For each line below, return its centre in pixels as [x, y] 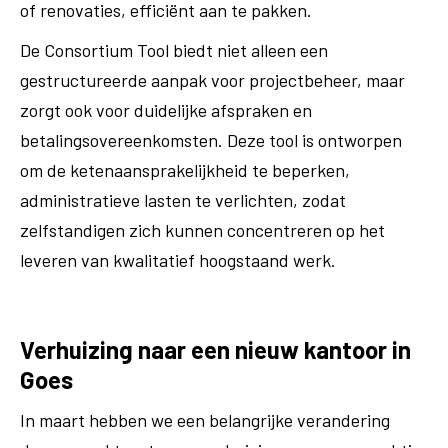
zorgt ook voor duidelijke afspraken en [166, 110]
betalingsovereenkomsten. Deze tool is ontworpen [211, 140]
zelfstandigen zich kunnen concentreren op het [202, 230]
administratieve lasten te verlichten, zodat [183, 200]
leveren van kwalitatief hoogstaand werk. [178, 260]
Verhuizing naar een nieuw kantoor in [215, 349]
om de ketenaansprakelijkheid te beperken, [185, 170]
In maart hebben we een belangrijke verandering [205, 420]
